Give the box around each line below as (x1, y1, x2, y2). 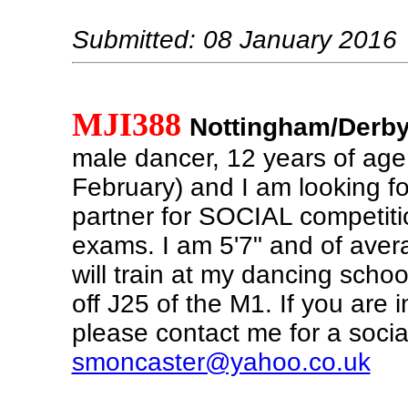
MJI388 (71, 107, 181, 143)
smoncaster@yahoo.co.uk (71, 348, 371, 376)
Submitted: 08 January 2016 (71, 25, 397, 54)
